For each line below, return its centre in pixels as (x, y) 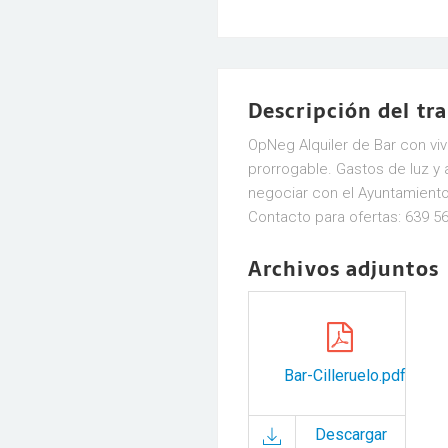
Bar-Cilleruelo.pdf (345, 375)
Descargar (350, 434)
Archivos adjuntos (343, 269)
